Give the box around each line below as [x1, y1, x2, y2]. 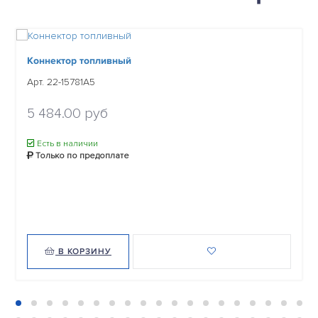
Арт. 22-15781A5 [27, 75, 95, 88]
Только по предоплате [33, 150, 129, 161]
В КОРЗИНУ [55, 246, 111, 257]
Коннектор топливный [27, 54, 131, 67]
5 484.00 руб [27, 104, 108, 122]
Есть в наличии [35, 138, 98, 149]
